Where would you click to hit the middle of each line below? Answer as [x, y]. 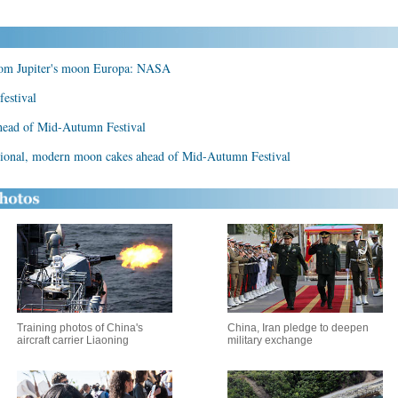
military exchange [270, 340]
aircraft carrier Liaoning [72, 340]
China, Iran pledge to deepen [298, 328]
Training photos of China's [80, 328]
